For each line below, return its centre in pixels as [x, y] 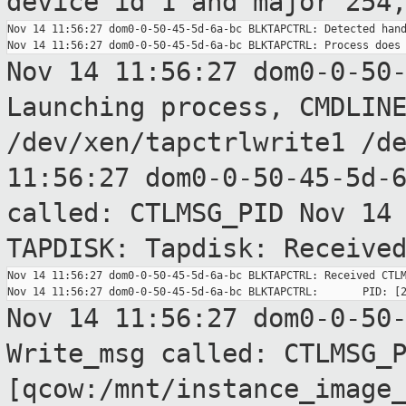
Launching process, [153, 107]
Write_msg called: [145, 354]
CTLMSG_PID [214, 213]
